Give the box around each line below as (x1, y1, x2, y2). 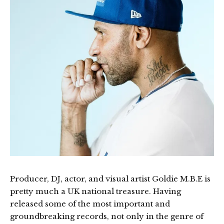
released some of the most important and (10, 199, 170, 208)
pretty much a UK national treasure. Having (10, 186, 181, 196)
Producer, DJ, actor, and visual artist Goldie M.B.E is (10, 174, 210, 183)
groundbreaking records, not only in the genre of (10, 211, 203, 221)
